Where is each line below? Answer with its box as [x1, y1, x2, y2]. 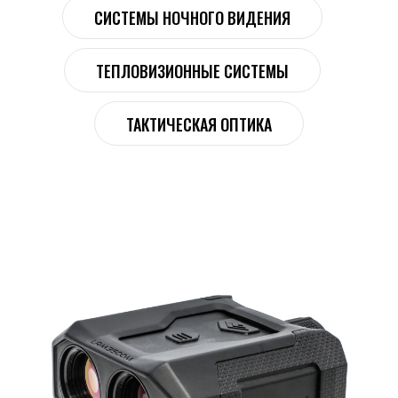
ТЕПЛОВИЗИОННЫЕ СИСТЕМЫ [96, 60, 289, 83]
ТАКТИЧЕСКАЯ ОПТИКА [126, 113, 272, 136]
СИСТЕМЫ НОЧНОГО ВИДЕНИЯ [94, 6, 291, 29]
